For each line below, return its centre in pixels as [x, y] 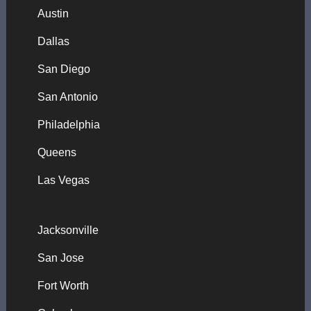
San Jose [60, 258]
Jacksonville [68, 230]
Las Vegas [63, 180]
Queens [57, 152]
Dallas [53, 41]
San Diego [64, 69]
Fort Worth [63, 286]
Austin [53, 14]
